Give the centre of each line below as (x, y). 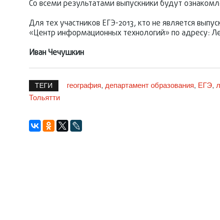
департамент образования (150, 85)
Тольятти (44, 97)
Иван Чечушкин (56, 53)
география (84, 85)
